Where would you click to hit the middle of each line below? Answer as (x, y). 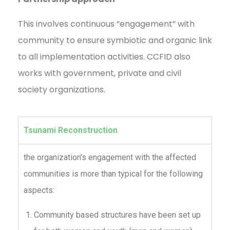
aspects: (39, 190)
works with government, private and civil (100, 73)
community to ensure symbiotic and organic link (115, 41)
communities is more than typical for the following (113, 174)
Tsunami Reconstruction (71, 130)
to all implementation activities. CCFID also (104, 57)
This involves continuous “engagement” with (106, 24)
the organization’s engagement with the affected (110, 158)
